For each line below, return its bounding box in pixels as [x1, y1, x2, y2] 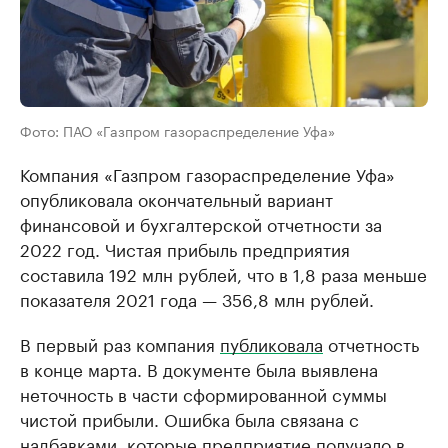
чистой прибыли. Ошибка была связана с [20, 405, 359, 432]
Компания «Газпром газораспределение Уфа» [20, 160, 395, 187]
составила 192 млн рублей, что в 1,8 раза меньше [20, 260, 427, 287]
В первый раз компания [20, 330, 220, 357]
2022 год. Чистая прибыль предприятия [20, 235, 350, 262]
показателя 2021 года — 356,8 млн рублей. [20, 285, 374, 312]
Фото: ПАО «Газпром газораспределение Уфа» [20, 119, 335, 142]
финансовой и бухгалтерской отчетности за [20, 210, 382, 237]
